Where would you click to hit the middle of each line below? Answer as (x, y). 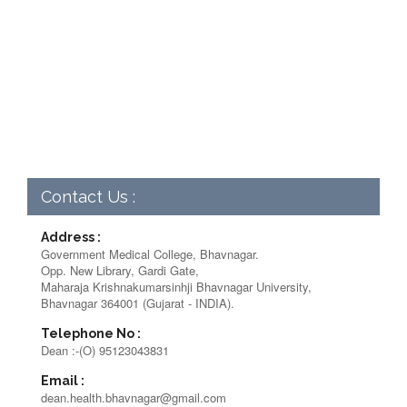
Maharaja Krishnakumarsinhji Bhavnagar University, (176, 287)
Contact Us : (88, 197)
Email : (63, 381)
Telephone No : (91, 334)
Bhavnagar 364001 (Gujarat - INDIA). (138, 303)
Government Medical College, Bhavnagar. (150, 254)
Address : (71, 238)
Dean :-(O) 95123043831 (105, 351)
